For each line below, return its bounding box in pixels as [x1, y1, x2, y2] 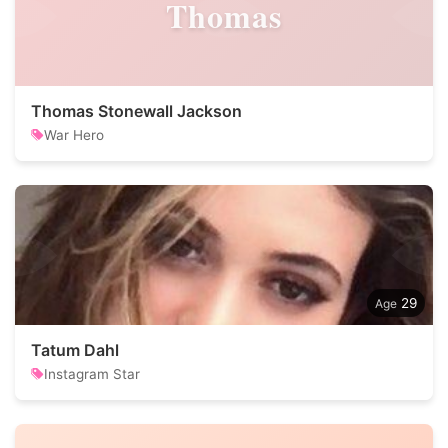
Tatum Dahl [31, 340, 119, 360]
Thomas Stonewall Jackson [31, 101, 242, 121]
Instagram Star [44, 366, 140, 382]
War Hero [44, 127, 104, 143]
